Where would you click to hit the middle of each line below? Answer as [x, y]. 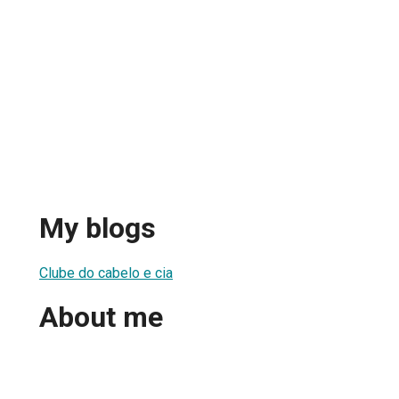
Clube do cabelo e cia [106, 273]
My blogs [98, 228]
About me [101, 318]
